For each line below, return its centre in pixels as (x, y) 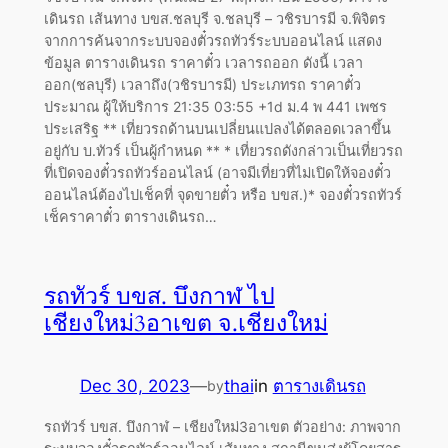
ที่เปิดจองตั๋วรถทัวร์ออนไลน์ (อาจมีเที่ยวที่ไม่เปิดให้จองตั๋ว (217, 172)
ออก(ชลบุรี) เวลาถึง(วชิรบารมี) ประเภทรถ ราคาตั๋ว (202, 84)
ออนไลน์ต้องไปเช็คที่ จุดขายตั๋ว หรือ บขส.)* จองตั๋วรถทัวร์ (222, 194)
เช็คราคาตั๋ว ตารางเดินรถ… (130, 216)
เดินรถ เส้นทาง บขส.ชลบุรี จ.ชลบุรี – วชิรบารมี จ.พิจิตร (214, 18)
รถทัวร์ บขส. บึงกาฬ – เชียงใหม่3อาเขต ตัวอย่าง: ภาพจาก (222, 426)
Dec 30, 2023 (134, 385)
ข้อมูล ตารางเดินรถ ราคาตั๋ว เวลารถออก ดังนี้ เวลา (203, 62)
